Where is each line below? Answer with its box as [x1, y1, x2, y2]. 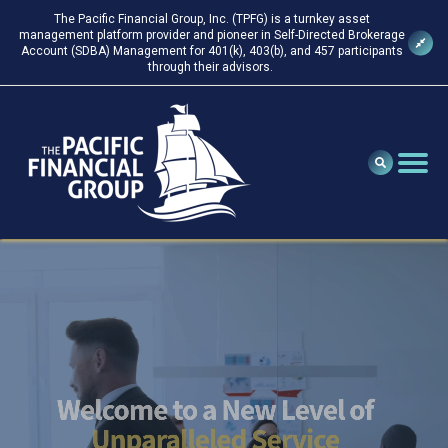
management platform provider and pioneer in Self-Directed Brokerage [18, 28, 405, 42]
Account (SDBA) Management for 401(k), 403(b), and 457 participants [20, 44, 403, 58]
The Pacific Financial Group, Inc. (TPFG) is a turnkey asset [53, 12, 370, 26]
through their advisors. [147, 60, 276, 74]
